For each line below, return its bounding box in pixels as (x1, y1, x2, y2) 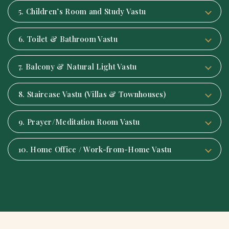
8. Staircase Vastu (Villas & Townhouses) (18, 89, 166, 100)
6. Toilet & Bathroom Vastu (18, 34, 118, 44)
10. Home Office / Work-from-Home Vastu (18, 144, 172, 155)
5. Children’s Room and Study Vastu (18, 6, 146, 17)
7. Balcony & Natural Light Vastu (18, 61, 137, 72)
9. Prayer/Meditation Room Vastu (18, 117, 140, 127)
